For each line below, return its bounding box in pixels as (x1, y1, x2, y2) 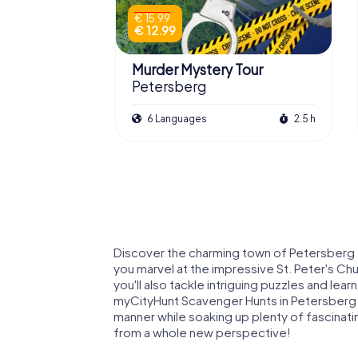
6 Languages (145, 112, 207, 125)
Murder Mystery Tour (132, 61, 263, 79)
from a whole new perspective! (113, 324, 291, 340)
